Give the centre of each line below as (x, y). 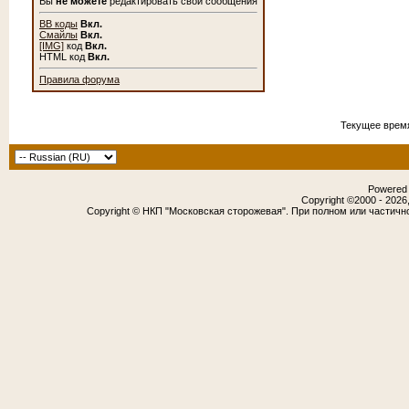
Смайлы (58, 35)
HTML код (63, 57)
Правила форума (79, 79)
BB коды (58, 24)
